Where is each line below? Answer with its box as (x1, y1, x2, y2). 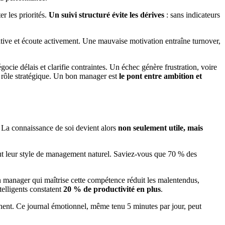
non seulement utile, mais (118, 124, 203, 133)
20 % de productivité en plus (63, 185, 161, 194)
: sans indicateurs (164, 11, 220, 20)
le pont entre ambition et (119, 72, 202, 81)
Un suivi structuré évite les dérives (49, 11, 164, 20)
